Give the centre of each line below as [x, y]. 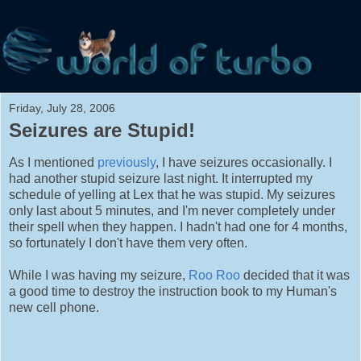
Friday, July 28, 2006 [62, 108]
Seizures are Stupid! [102, 130]
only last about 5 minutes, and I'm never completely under [172, 210]
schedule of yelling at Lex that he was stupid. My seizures [172, 194]
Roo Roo [214, 275]
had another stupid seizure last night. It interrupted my [161, 178]
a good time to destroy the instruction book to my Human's [173, 291]
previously [127, 162]
